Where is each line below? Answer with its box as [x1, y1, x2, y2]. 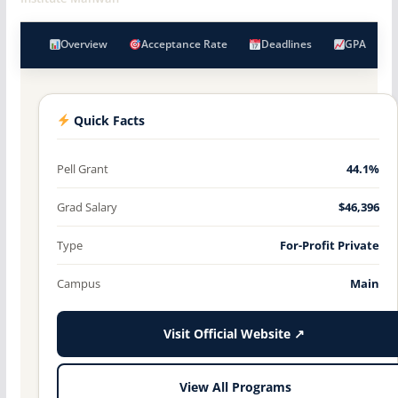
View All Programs [179, 379, 291, 396]
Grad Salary [56, 198, 117, 215]
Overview [60, 36, 108, 52]
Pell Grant [56, 160, 108, 177]
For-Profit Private [280, 236, 379, 253]
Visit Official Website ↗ [163, 325, 305, 342]
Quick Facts [70, 112, 146, 129]
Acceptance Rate [141, 36, 228, 52]
